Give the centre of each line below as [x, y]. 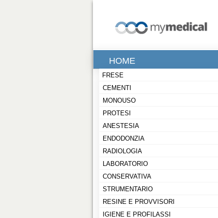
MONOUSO [119, 100]
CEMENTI [117, 88]
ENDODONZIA [124, 138]
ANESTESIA [121, 126]
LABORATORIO [125, 164]
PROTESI [117, 113]
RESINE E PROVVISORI [139, 202]
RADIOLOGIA [122, 151]
